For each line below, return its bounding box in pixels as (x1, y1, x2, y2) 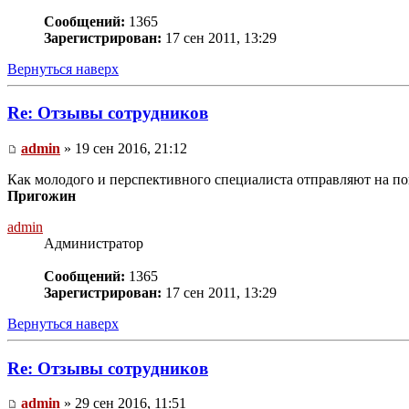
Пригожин (7, 188, 76, 204)
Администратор (44, 236, 143, 251)
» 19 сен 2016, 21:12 (60, 141, 187, 156)
